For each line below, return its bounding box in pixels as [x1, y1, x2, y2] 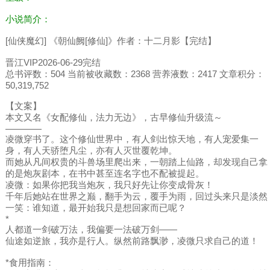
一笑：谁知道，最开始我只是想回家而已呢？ [5, 202, 186, 213]
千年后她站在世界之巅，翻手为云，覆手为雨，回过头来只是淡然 [5, 191, 268, 202]
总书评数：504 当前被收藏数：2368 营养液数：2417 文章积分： [5, 69, 265, 80]
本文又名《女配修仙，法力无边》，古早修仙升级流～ [5, 112, 222, 123]
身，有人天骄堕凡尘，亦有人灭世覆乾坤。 [5, 145, 177, 156]
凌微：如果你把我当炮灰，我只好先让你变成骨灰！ [5, 180, 213, 190]
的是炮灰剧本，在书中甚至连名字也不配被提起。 [5, 168, 204, 179]
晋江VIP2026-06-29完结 [5, 57, 101, 68]
